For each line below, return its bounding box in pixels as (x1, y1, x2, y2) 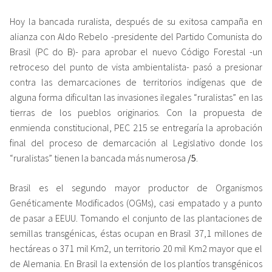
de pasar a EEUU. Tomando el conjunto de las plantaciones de (10, 211, 262, 224)
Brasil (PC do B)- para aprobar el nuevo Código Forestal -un (10, 45, 262, 58)
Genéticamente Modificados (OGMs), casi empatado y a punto (10, 196, 262, 209)
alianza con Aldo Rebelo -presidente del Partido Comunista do (10, 30, 262, 42)
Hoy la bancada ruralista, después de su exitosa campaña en (10, 15, 262, 27)
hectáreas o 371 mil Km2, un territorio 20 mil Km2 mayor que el (10, 242, 262, 254)
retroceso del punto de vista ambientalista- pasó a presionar (10, 60, 262, 73)
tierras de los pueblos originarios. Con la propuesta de (10, 106, 262, 118)
